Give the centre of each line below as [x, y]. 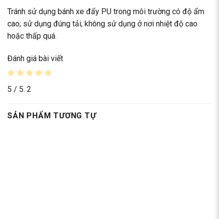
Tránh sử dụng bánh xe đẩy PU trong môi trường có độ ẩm [106, 12]
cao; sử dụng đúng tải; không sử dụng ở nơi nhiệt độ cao [102, 24]
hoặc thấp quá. [32, 36]
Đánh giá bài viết [35, 58]
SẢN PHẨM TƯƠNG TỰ [52, 115]
